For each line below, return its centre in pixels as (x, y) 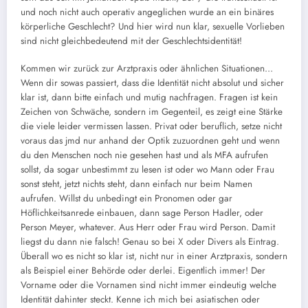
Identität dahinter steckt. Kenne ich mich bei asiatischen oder (140, 300)
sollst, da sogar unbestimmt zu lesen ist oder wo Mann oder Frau (147, 170)
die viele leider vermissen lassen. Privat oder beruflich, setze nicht (151, 126)
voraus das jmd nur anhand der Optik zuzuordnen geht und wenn (150, 141)
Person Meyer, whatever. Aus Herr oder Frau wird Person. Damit (148, 228)
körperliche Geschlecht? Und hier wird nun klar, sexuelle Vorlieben (153, 26)
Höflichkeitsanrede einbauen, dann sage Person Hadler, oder (142, 213)
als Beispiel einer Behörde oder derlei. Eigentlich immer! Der (143, 271)
